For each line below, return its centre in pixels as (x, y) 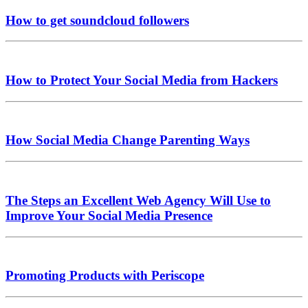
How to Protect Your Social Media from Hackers (142, 80)
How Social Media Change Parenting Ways (128, 140)
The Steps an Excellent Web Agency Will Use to (138, 200)
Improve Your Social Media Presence (109, 215)
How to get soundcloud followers (97, 20)
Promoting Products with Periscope (105, 276)
